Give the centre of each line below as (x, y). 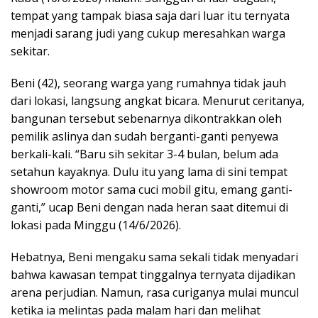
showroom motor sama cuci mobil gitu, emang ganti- (152, 190)
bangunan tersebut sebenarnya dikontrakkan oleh (146, 119)
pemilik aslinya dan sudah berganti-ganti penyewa (144, 137)
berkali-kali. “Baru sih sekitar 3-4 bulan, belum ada (144, 154)
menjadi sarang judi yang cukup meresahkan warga (148, 34)
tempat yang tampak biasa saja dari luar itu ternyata (150, 16)
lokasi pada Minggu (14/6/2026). (96, 225)
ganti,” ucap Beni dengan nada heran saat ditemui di (149, 208)
